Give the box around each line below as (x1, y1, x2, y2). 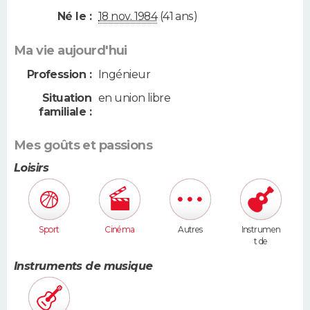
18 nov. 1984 (98, 9, 158, 23)
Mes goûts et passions (14, 138, 153, 154)
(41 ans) (157, 9, 198, 23)
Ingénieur (98, 67, 150, 81)
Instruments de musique (14, 259, 153, 273)
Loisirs (14, 161, 49, 175)
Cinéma (104, 224, 135, 235)
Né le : (57, 9, 91, 23)
